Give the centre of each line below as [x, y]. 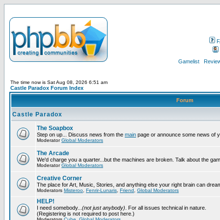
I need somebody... [59, 208]
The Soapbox [55, 128]
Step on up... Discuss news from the [81, 135]
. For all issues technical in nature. [166, 208]
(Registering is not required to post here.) [86, 214]
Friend [127, 190]
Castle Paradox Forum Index [47, 88]
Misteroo [73, 190]
